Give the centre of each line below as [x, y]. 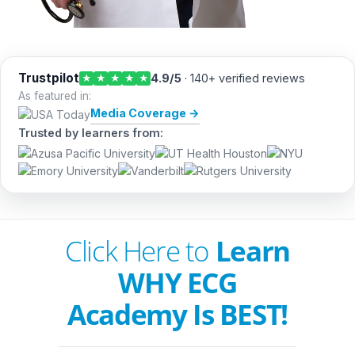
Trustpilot [49, 78]
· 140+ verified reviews [244, 78]
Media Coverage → [145, 113]
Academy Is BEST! [177, 315]
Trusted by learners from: [91, 133]
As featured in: [55, 96]
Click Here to [140, 251]
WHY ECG [177, 283]
